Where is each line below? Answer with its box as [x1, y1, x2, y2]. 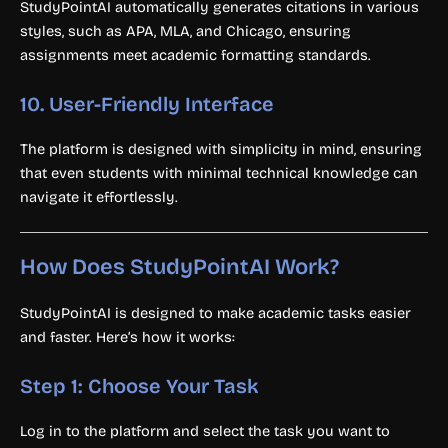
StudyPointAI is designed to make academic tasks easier [20, 304, 411, 323]
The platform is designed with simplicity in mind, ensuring [20, 139, 422, 158]
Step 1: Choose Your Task [20, 373, 259, 398]
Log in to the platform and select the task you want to [20, 421, 390, 440]
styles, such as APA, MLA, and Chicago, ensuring [20, 22, 351, 41]
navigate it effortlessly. [20, 187, 178, 206]
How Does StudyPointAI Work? [20, 254, 339, 281]
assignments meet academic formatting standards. [20, 46, 371, 65]
